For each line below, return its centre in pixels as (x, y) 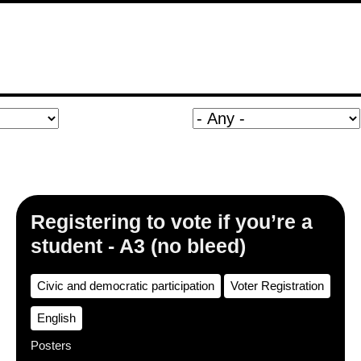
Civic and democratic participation (126, 286)
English (56, 318)
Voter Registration (277, 286)
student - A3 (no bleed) (138, 246)
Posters (51, 345)
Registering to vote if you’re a (172, 222)
